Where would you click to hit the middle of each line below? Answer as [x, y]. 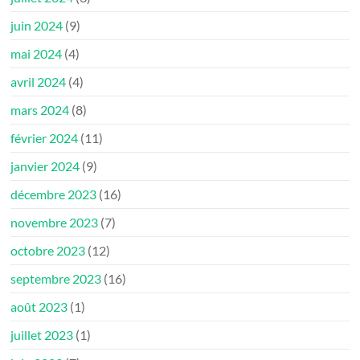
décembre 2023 [54, 194]
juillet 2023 [42, 334]
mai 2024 [37, 53]
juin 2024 [37, 25]
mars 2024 [40, 109]
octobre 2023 [48, 250]
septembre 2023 [56, 278]
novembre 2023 [55, 222]
